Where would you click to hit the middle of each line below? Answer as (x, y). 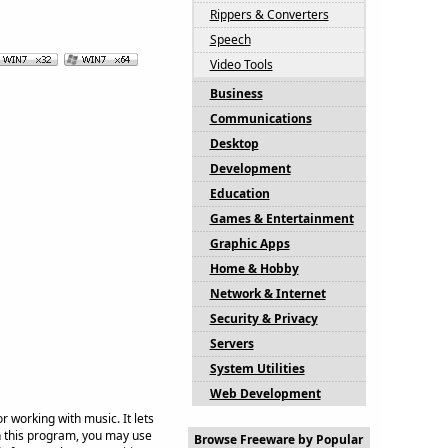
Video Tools (241, 64)
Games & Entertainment (281, 218)
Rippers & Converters (269, 14)
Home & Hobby (254, 268)
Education (239, 193)
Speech (230, 39)
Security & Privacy (263, 318)
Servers (231, 343)
